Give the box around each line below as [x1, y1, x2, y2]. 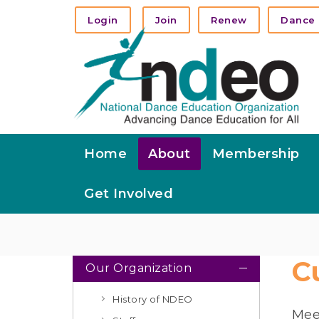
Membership [211, 146, 300, 162]
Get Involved [84, 186, 173, 202]
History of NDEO [113, 293, 193, 305]
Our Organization [85, 261, 192, 275]
